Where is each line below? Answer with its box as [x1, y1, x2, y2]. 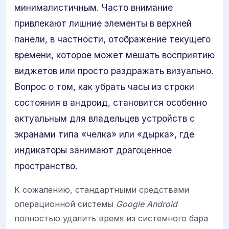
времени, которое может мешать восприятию [14, 50, 215, 60]
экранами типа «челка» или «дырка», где [14, 129, 194, 140]
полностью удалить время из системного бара [14, 213, 208, 224]
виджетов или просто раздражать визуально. [14, 65, 214, 76]
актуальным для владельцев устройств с [14, 113, 195, 124]
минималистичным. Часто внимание [14, 2, 173, 13]
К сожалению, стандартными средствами [14, 185, 189, 195]
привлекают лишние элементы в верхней [14, 18, 192, 29]
